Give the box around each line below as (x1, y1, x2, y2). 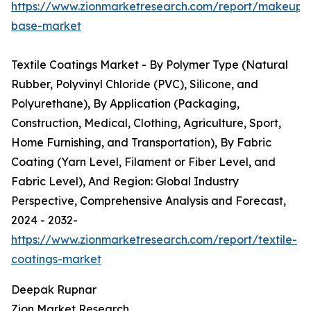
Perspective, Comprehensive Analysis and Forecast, (11, 194, 286, 208)
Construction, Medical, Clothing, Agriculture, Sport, (11, 116, 281, 131)
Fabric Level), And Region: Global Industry (11, 174, 239, 189)
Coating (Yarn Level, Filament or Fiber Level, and (11, 155, 276, 169)
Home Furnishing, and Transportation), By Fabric (11, 135, 271, 150)
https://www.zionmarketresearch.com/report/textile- (11, 233, 297, 247)
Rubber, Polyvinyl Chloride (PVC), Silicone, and (11, 77, 258, 92)
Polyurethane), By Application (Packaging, (11, 96, 239, 111)
